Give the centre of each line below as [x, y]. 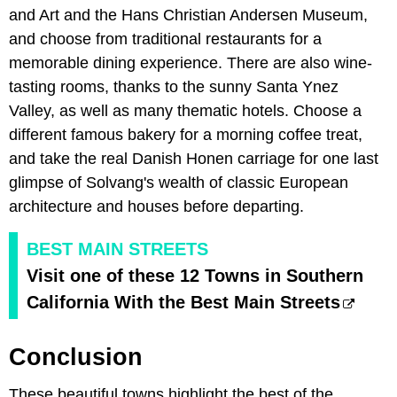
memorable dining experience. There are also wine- [191, 62]
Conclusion [76, 357]
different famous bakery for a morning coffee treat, [186, 134]
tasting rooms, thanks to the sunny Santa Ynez [174, 86]
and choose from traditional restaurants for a [165, 39]
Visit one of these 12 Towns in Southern [195, 275]
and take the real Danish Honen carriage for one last [194, 158]
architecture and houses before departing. [156, 206]
